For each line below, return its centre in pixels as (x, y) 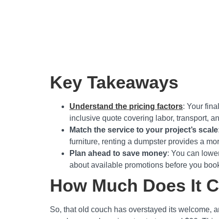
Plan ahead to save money (118, 153)
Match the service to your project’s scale (144, 130)
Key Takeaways (114, 82)
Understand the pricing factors (126, 106)
